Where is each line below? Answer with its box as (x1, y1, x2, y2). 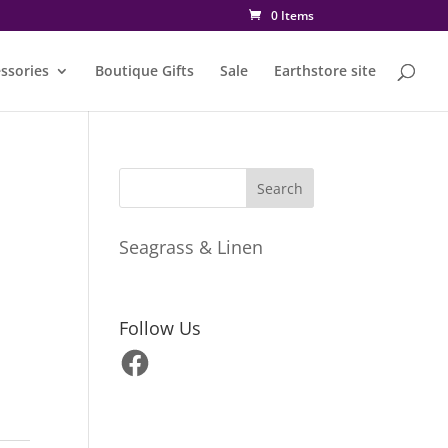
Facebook (118, 343, 181, 362)
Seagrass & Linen (119, 235, 264, 259)
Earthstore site (274, 61, 376, 80)
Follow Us (119, 316, 202, 340)
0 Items (270, 7, 314, 24)
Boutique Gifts (95, 61, 194, 80)
